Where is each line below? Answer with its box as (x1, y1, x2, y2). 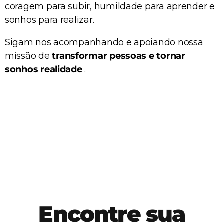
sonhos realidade (5, 64, 82, 75)
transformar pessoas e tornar (52, 50, 185, 62)
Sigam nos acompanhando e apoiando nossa (5, 37, 203, 48)
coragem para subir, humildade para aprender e (5, 1, 215, 12)
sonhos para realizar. (5, 14, 94, 26)
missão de (5, 50, 52, 62)
